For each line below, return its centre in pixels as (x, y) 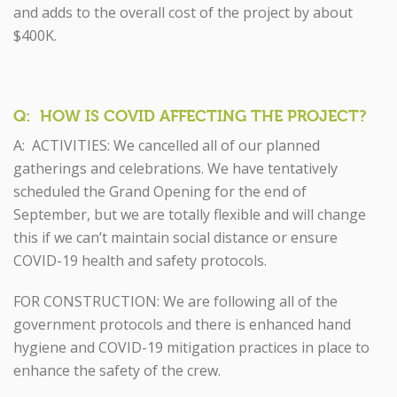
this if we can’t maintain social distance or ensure (175, 237)
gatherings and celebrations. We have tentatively (175, 168)
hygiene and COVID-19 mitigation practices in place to (191, 347)
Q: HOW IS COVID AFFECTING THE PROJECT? (190, 116)
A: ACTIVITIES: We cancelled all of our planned (167, 145)
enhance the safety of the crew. (117, 370)
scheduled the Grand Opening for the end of (160, 191)
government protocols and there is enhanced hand (182, 324)
